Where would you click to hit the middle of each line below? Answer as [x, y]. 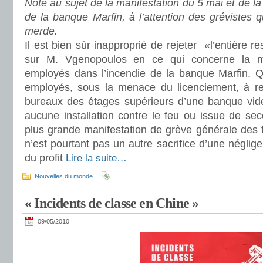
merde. [41, 31]
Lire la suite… [96, 158]
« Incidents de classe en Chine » [112, 203]
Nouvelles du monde [64, 176]
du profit [45, 158]
